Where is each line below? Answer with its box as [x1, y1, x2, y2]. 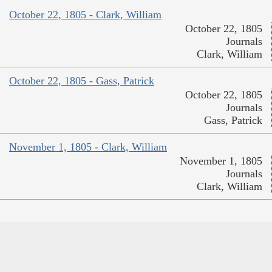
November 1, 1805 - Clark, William [9, 140, 167, 153]
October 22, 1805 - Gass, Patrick [9, 74, 154, 87]
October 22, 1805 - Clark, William [9, 8, 161, 21]
